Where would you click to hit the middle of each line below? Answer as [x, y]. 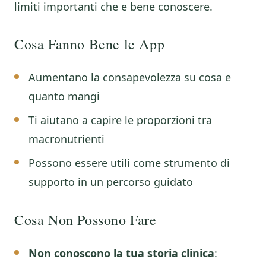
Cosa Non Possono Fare [85, 220]
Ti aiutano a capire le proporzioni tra [120, 120]
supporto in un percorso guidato [111, 182]
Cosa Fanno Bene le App [90, 44]
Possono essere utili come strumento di [129, 163]
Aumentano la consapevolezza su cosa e [130, 77]
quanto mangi [64, 96]
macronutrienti [66, 139]
